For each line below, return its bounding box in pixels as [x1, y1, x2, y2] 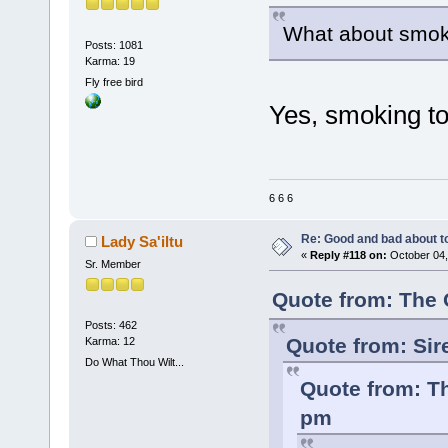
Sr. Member [84, 257, 141, 270]
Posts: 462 [84, 319, 137, 332]
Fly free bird [84, 76, 143, 89]
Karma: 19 [84, 54, 135, 67]
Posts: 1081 [84, 38, 143, 51]
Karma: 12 [84, 335, 135, 348]
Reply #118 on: [309, 248, 387, 261]
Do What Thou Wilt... [84, 356, 184, 369]
